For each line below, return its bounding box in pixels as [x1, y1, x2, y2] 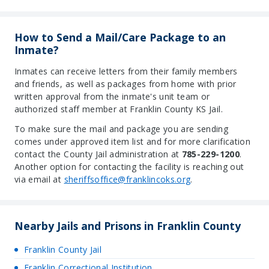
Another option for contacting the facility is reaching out [14, 161, 244, 172]
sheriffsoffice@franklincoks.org [64, 174, 191, 185]
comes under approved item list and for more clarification [14, 136, 250, 147]
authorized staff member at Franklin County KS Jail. [14, 103, 223, 115]
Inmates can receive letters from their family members [14, 65, 238, 77]
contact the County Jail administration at [14, 148, 182, 160]
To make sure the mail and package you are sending [14, 123, 229, 134]
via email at [14, 174, 64, 185]
